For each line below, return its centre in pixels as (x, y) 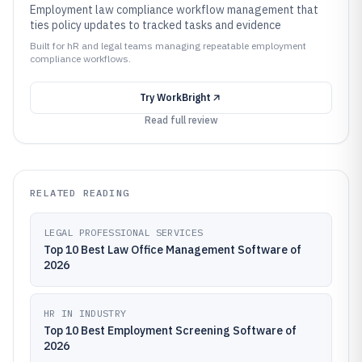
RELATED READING (80, 193)
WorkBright (184, 97)
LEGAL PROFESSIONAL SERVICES (124, 232)
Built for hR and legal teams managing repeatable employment (168, 46)
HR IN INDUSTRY (85, 313)
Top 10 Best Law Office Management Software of (173, 250)
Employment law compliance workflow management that (174, 10)
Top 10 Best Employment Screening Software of (170, 330)
